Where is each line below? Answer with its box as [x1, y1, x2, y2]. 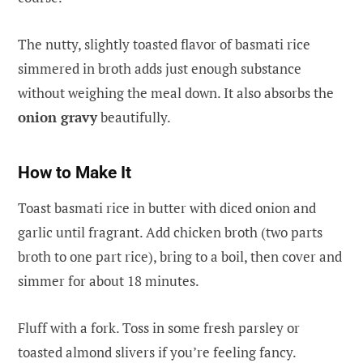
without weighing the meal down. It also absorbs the [18, 83, 334, 103]
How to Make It [18, 163, 131, 183]
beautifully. [97, 108, 171, 127]
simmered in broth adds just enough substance [18, 59, 301, 79]
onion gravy [18, 108, 97, 127]
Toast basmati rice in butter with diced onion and [18, 199, 316, 218]
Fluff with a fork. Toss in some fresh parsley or [18, 318, 300, 338]
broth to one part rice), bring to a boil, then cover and [18, 247, 342, 267]
